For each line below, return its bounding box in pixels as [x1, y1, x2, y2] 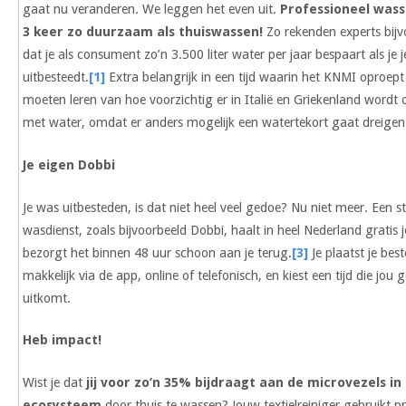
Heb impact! [23, 333, 102, 348]
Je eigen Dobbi [23, 157, 116, 172]
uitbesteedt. [23, 70, 90, 85]
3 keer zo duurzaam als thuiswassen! [23, 24, 264, 40]
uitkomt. [23, 290, 72, 305]
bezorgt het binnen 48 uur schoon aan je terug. [23, 245, 293, 260]
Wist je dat [23, 374, 87, 390]
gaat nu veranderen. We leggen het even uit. [23, 2, 281, 17]
